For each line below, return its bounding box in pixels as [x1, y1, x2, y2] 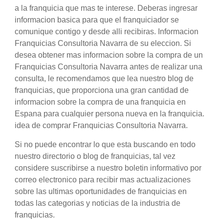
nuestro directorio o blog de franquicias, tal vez [15, 152, 175, 161]
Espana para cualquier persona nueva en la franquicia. [15, 109, 204, 118]
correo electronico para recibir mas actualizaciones [15, 175, 191, 184]
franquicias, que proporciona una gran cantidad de [15, 86, 189, 95]
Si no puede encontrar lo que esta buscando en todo [15, 140, 196, 149]
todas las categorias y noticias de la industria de [15, 199, 180, 208]
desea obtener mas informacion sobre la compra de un [15, 51, 203, 60]
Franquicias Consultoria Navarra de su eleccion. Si [15, 39, 191, 48]
